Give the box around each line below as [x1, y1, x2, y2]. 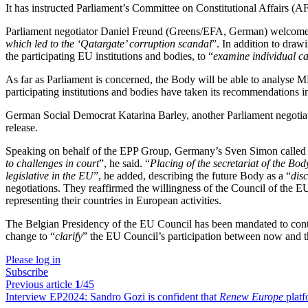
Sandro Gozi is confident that [90, 291, 219, 302]
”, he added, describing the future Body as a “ [93, 170, 291, 181]
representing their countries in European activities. [5, 195, 221, 206]
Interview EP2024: [5, 291, 90, 302]
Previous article [5, 278, 75, 290]
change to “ [5, 230, 55, 242]
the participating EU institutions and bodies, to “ [5, 50, 213, 62]
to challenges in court [5, 157, 99, 169]
